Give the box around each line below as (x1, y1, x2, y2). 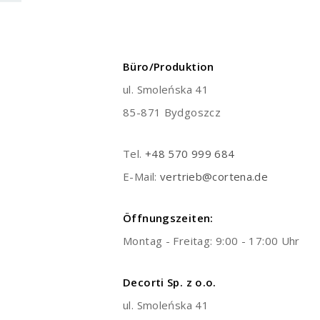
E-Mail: (123, 169, 161, 184)
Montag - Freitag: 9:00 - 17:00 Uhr (123, 234, 300, 249)
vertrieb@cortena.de (160, 169, 269, 184)
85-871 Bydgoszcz (123, 105, 221, 120)
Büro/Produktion (123, 59, 214, 74)
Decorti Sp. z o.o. (123, 275, 216, 290)
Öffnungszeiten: (123, 211, 214, 226)
